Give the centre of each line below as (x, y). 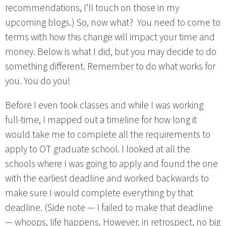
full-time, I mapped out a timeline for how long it (101, 120)
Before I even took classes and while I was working (104, 106)
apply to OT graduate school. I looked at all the (98, 150)
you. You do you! (38, 81)
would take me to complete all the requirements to (108, 135)
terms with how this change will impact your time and (110, 38)
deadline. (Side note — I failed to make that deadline (109, 208)
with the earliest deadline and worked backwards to (107, 179)
